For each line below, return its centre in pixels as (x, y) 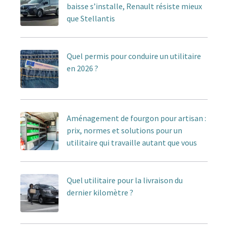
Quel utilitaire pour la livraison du (125, 180)
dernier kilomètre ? (100, 192)
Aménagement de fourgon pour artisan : (136, 118)
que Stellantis (91, 18)
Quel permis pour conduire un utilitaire (134, 56)
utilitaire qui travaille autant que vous (132, 142)
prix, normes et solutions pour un (124, 130)
